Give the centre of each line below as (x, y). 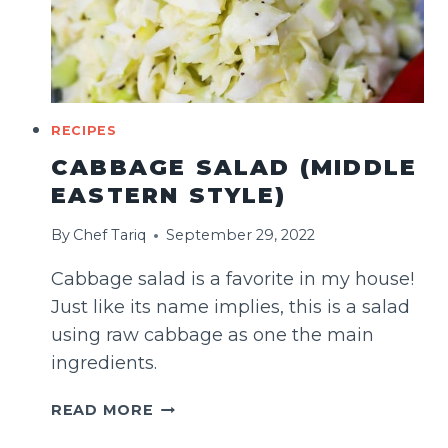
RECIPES (84, 131)
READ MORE (102, 410)
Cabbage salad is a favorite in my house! (232, 279)
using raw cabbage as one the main (212, 335)
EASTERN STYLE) (168, 195)
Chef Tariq (110, 235)
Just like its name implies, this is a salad (230, 307)
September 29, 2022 (241, 235)
